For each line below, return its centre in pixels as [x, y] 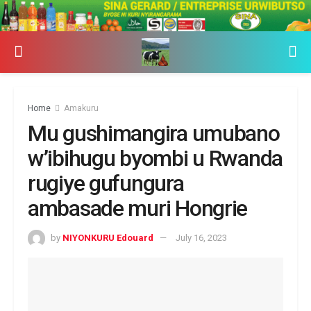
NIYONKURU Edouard [108, 237]
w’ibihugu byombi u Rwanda [155, 158]
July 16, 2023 [201, 237]
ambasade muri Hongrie [138, 208]
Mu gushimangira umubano [154, 133]
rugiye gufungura [106, 183]
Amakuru [81, 108]
